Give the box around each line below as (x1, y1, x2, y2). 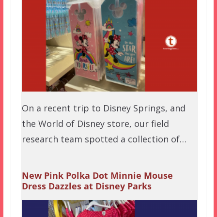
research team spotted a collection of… (21, 133, 186, 145)
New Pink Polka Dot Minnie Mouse (21, 169, 173, 181)
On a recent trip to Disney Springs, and (21, 102, 186, 114)
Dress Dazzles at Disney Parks (21, 180, 152, 192)
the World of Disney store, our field (21, 117, 169, 129)
